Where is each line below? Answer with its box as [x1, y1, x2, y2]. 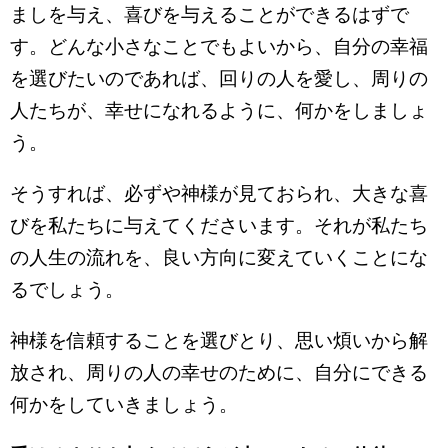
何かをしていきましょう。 [10, 394, 238, 415]
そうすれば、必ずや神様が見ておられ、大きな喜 [10, 183, 428, 204]
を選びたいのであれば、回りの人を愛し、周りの [10, 68, 428, 89]
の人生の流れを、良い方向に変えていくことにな [10, 247, 428, 268]
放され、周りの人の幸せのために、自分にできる [10, 362, 428, 383]
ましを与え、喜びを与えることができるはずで [10, 4, 409, 25]
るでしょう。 [10, 279, 124, 300]
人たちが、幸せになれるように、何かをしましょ [10, 100, 428, 121]
